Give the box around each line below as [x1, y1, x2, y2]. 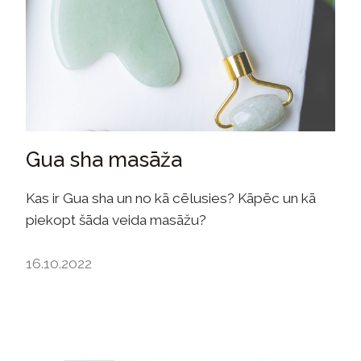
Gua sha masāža [26, 147, 182, 172]
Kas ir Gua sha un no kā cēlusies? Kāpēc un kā [26, 190, 316, 207]
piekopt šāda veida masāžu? [26, 212, 206, 229]
